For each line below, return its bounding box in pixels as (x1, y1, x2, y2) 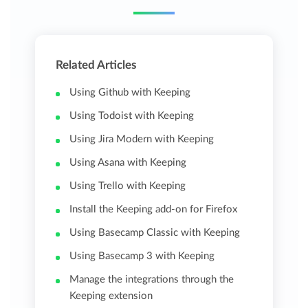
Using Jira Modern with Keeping (69, 134, 214, 145)
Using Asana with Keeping (69, 157, 187, 168)
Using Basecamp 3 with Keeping (69, 251, 215, 262)
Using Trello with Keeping (69, 181, 186, 192)
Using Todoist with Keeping (69, 111, 195, 122)
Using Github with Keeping (69, 87, 191, 98)
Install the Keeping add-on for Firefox (69, 204, 238, 215)
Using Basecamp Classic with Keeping (69, 228, 241, 239)
